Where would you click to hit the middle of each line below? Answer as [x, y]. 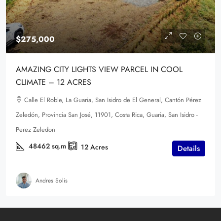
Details [189, 149]
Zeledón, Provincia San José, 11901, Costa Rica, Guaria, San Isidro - [107, 115]
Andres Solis [52, 181]
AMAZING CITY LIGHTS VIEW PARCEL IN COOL [99, 69]
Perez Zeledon [36, 129]
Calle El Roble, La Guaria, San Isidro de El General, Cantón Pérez [113, 100]
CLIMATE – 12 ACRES [54, 82]
